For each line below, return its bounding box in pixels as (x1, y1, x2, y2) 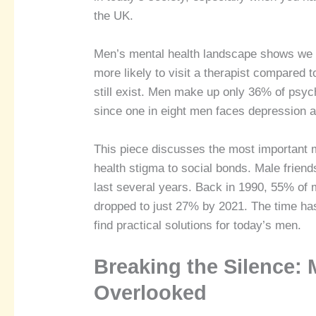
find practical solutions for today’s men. (94, 219, 302, 233)
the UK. (94, 8, 134, 23)
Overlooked (94, 281, 207, 305)
